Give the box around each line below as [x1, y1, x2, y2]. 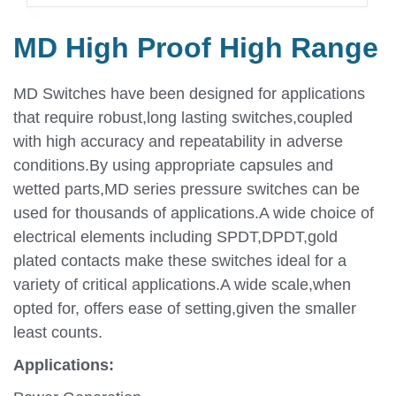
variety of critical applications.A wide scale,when [13, 275, 351, 293]
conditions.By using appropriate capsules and [13, 156, 333, 174]
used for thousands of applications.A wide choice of [13, 203, 374, 222]
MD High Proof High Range [13, 31, 378, 64]
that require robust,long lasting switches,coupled [13, 108, 353, 126]
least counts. [13, 323, 103, 341]
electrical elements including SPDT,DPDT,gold [13, 227, 338, 246]
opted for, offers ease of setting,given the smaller [13, 299, 356, 317]
